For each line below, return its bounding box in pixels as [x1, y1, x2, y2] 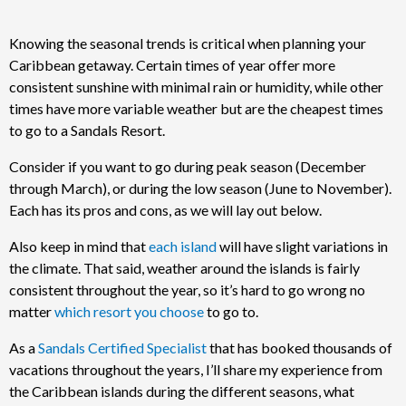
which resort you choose [54, 302, 204, 320]
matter [9, 302, 54, 320]
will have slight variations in [217, 237, 388, 255]
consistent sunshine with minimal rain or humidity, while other [9, 77, 383, 95]
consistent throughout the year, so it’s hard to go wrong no [9, 280, 365, 298]
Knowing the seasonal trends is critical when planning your [9, 34, 366, 52]
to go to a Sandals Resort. [9, 121, 168, 139]
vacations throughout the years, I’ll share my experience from [9, 360, 382, 378]
